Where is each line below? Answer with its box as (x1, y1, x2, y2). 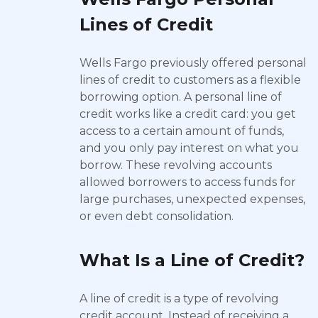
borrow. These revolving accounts (79, 158, 272, 172)
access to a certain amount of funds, (79, 124, 284, 138)
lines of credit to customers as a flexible (79, 73, 301, 87)
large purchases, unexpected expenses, (79, 192, 305, 206)
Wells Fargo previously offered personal (79, 56, 307, 70)
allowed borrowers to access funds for (79, 175, 296, 189)
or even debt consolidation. (79, 209, 234, 223)
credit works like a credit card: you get (79, 107, 296, 121)
